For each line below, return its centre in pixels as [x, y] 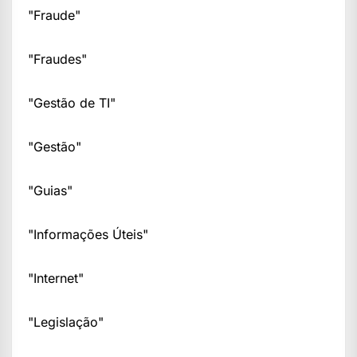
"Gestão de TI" [72, 102]
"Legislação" [66, 322]
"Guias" [50, 190]
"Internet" [56, 278]
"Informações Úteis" [88, 234]
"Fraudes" [57, 59]
